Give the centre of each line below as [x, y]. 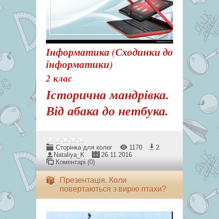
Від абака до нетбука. [107, 110]
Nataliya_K [69, 155]
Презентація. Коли [93, 180]
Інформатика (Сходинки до [109, 52]
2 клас [59, 78]
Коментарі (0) [75, 162]
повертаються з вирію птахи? [113, 189]
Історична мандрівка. [108, 94]
